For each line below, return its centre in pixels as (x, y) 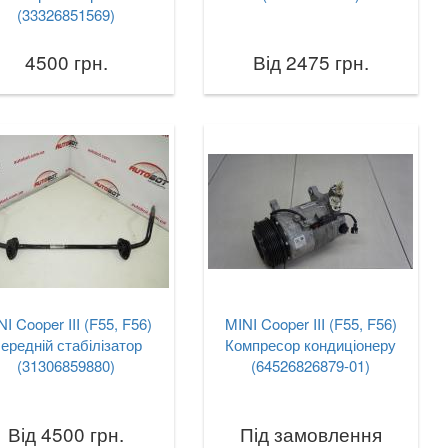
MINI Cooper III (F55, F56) (310, 323)
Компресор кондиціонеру (311, 344)
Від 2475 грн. (310, 61)
